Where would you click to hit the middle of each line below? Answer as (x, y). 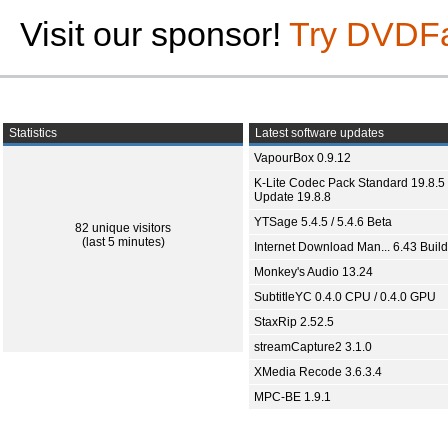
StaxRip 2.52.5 (294, 322)
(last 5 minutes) (123, 242)
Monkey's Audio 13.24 (313, 272)
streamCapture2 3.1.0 (313, 347)
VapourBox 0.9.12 (302, 158)
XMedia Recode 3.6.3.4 (318, 372)
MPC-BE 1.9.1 (292, 397)
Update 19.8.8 (292, 197)
